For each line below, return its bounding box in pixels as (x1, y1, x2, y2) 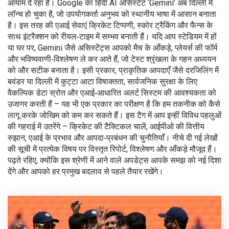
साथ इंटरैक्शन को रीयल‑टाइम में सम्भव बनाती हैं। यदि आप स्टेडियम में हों (8, 32, 217, 41)
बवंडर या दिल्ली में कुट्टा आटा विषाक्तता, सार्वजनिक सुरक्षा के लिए (8, 77, 197, 86)
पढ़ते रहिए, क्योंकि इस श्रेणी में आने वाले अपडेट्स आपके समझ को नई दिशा (8, 155, 221, 165)
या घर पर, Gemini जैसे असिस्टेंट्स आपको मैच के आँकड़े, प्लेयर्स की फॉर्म (8, 43, 217, 53)
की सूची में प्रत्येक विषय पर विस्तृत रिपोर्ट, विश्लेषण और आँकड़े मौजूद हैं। (8, 144, 217, 154)
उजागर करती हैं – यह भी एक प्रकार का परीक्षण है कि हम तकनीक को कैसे (8, 99, 220, 109)
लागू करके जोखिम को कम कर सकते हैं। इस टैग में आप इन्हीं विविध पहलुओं (8, 110, 221, 120)
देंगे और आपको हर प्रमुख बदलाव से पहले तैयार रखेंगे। (8, 167, 164, 176)
